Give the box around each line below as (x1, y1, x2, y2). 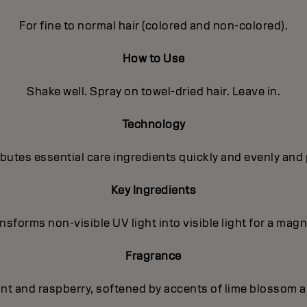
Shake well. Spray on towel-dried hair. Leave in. (27, 84, 280, 99)
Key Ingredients (110, 183, 197, 198)
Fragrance (125, 249, 182, 264)
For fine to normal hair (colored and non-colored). (19, 19, 288, 34)
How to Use (122, 51, 185, 66)
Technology (121, 117, 186, 132)
